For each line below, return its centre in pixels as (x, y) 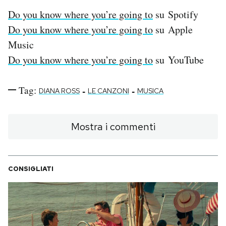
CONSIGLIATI (31, 168)
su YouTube (178, 60)
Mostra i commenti (113, 126)
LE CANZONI (108, 91)
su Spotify (176, 14)
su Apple (173, 29)
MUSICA (150, 91)
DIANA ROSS (59, 91)
